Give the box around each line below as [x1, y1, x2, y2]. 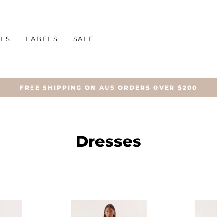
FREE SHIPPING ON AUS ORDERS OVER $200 [19, 84, 198, 91]
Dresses [76, 132, 141, 151]
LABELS [26, 35, 59, 43]
